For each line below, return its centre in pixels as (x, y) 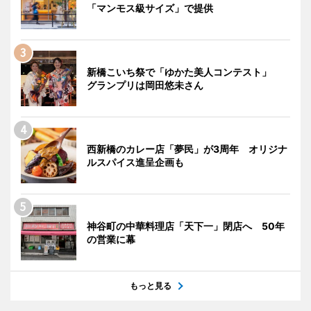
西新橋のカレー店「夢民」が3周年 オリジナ (187, 149)
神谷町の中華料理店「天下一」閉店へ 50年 (186, 226)
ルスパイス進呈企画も (135, 162)
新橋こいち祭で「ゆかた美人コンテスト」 (184, 72)
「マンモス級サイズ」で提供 (150, 8)
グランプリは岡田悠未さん (145, 85)
